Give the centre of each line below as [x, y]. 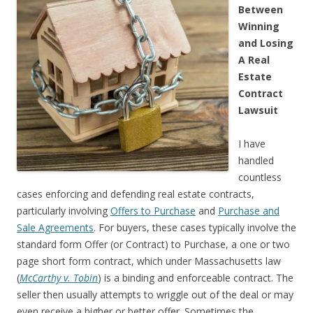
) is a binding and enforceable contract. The [196, 277]
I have [252, 143]
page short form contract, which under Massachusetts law [149, 261]
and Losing [266, 43]
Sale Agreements [55, 227]
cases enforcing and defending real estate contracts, [136, 194]
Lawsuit [258, 110]
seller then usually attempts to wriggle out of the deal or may [155, 294]
